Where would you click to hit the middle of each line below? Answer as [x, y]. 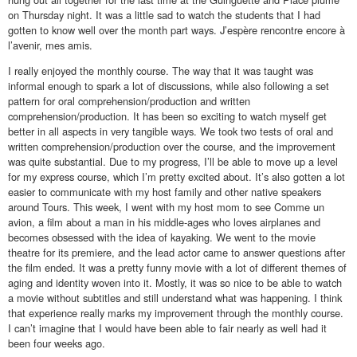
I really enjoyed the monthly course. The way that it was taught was [161, 70]
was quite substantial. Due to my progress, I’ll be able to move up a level [173, 161]
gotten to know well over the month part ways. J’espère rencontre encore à [177, 29]
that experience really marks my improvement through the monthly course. [176, 312]
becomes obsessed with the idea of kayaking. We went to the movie [162, 237]
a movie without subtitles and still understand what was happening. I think [175, 297]
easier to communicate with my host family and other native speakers [165, 191]
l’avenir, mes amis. [50, 45]
